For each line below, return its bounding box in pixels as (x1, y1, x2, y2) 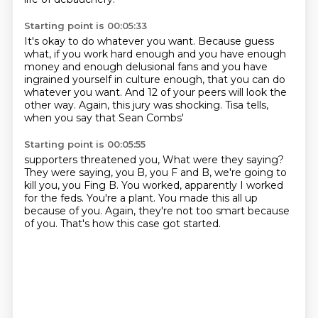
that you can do (207, 73, 285, 86)
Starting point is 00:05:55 (23, 138, 146, 150)
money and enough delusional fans (23, 60, 201, 73)
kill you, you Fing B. (23, 179, 121, 192)
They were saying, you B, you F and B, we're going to (23, 166, 287, 179)
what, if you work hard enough (23, 48, 177, 60)
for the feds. (23, 192, 87, 204)
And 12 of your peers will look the (124, 86, 287, 99)
